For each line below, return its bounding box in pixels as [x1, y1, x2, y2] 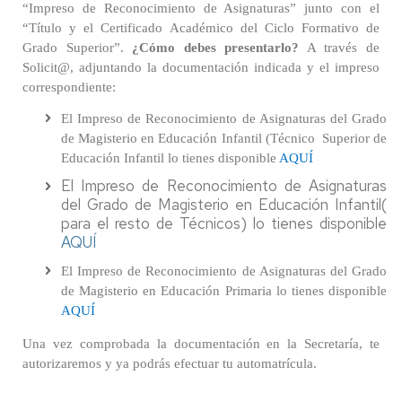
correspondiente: [22, 80, 116, 94]
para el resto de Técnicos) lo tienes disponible [61, 214, 387, 233]
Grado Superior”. [22, 40, 133, 55]
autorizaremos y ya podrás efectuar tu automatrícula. [22, 356, 317, 371]
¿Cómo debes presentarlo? [132, 40, 300, 55]
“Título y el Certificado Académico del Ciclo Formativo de [22, 21, 380, 35]
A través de [299, 40, 380, 55]
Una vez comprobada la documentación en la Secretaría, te [22, 336, 380, 351]
